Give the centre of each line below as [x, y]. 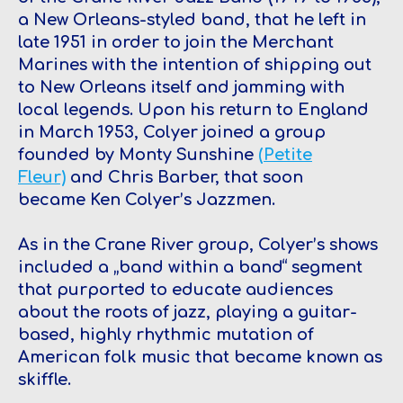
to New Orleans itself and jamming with [181, 87]
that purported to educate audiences [175, 289]
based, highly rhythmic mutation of [166, 334]
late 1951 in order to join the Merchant [176, 42]
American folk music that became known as [200, 357]
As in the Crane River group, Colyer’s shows [198, 244]
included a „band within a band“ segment [190, 267]
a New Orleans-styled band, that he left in [192, 19]
